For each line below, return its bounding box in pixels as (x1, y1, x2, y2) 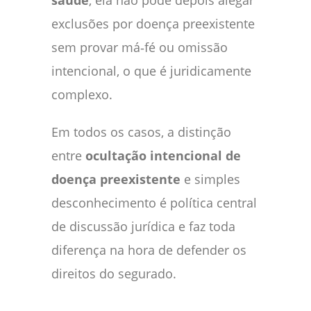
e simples (180, 170, 240, 187)
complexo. (51, 85, 112, 103)
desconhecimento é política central (51, 194, 257, 211)
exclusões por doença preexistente (51, 15, 255, 32)
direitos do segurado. (51, 264, 176, 282)
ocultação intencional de (85, 146, 241, 164)
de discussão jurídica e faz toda (51, 217, 235, 235)
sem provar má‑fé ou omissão (51, 38, 228, 56)
